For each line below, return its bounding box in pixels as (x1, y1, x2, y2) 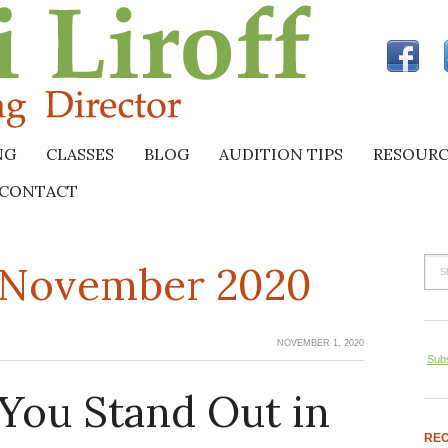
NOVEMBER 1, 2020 (277, 338, 364, 348)
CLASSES (46, 144, 114, 164)
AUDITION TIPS (219, 144, 343, 164)
